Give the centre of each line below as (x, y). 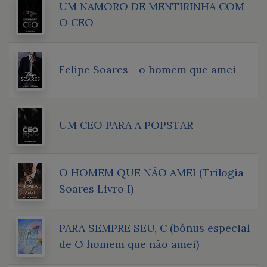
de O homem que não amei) (129, 244)
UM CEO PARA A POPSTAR (126, 125)
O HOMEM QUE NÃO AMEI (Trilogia (151, 172)
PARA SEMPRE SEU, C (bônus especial (154, 228)
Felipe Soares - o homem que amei (148, 69)
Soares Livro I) (96, 188)
